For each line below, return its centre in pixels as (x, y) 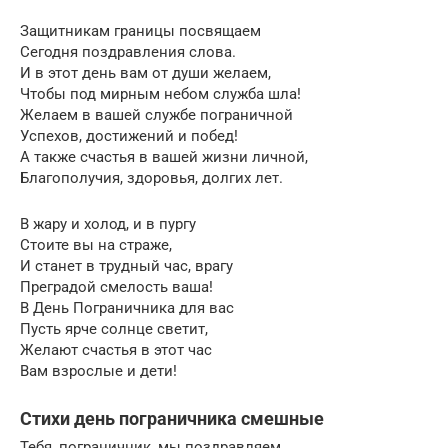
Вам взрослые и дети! (98, 370)
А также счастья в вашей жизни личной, (164, 156)
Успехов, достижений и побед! (129, 135)
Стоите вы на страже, (96, 244)
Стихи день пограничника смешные (172, 418)
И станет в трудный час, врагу (126, 265)
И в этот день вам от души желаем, (145, 72)
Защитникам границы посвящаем (140, 30)
